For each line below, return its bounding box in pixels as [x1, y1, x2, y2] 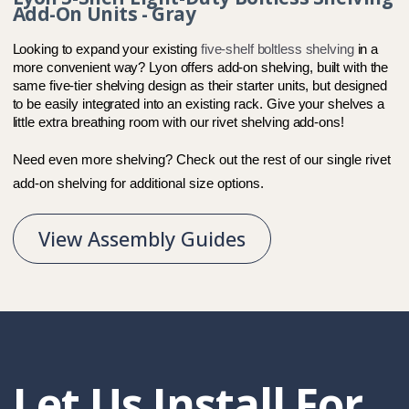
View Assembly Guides [37, 225, 246, 252]
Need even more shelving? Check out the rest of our [12, 152, 327, 168]
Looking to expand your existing [12, 42, 201, 58]
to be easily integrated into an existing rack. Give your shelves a [12, 97, 384, 112]
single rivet [326, 152, 391, 168]
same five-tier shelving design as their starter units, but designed [12, 79, 387, 94]
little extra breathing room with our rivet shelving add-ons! [12, 115, 351, 131]
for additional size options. [106, 176, 264, 192]
